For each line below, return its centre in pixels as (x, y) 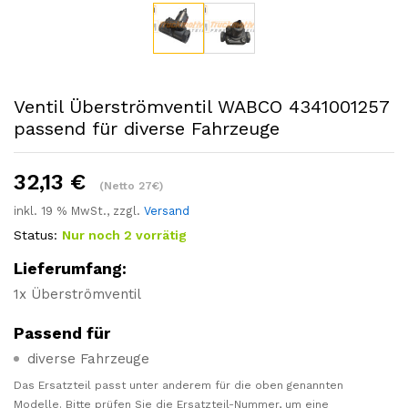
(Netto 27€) (131, 185)
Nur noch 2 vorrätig (124, 235)
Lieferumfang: (70, 268)
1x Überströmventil (77, 294)
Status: (36, 235)
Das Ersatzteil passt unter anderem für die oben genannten (178, 385)
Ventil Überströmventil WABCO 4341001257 (201, 106)
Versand (167, 210)
